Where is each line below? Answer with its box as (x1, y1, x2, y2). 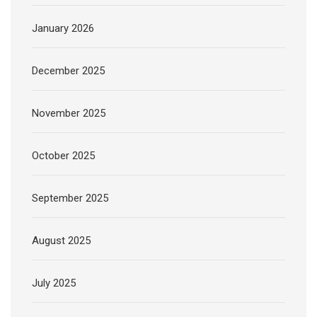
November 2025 (32, 106, 105, 120)
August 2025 (32, 234, 91, 247)
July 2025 (32, 276, 76, 289)
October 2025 (32, 149, 95, 162)
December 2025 (32, 64, 105, 77)
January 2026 (32, 21, 94, 35)
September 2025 (32, 191, 108, 204)
